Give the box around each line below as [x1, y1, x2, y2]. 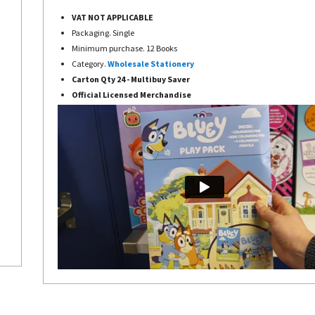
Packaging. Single [72, 27, 134, 38]
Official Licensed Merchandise [72, 89, 191, 100]
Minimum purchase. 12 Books [72, 43, 177, 53]
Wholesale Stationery [108, 58, 194, 69]
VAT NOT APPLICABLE [72, 12, 153, 22]
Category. [72, 58, 108, 69]
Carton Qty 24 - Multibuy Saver [72, 74, 190, 84]
